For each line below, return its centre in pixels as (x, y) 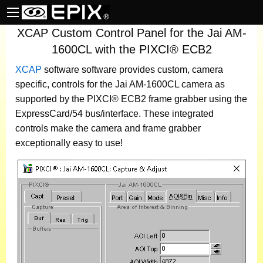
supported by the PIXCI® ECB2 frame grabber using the (131, 99)
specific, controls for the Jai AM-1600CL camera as (120, 84)
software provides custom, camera (152, 70)
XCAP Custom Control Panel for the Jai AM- (131, 33)
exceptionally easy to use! (69, 143)
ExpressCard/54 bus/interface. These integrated (114, 114)
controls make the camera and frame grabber (108, 128)
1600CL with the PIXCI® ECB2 (131, 49)
